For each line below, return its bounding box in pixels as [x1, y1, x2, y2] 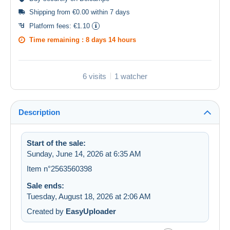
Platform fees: [29, 22, 73, 30]
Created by [27, 206, 66, 216]
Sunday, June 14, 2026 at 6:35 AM [27, 149, 141, 158]
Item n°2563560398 [27, 164, 92, 173]
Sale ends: [27, 181, 64, 190]
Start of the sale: [27, 138, 86, 147]
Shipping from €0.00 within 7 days [29, 8, 130, 16]
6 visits [83, 71, 106, 81]
